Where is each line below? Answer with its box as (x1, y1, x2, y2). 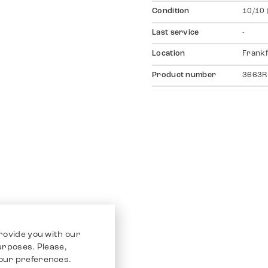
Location (152, 50, 185, 58)
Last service (152, 29, 199, 36)
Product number (152, 71, 217, 79)
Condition (152, 8, 190, 16)
